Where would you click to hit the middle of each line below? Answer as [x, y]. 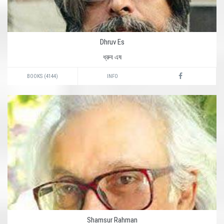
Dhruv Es [112, 42]
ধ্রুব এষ [112, 57]
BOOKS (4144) [42, 76]
